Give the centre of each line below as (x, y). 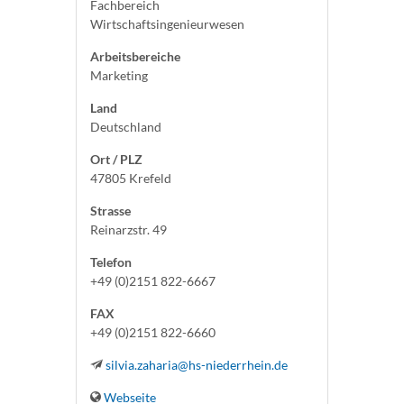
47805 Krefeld (131, 178)
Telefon (111, 262)
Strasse (110, 211)
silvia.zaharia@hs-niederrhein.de (197, 365)
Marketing (119, 75)
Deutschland (126, 127)
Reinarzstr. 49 (129, 230)
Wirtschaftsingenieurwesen (167, 24)
